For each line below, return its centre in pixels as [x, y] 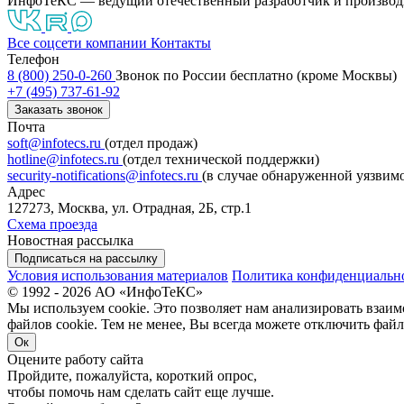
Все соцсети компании [77, 42]
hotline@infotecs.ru [65, 159]
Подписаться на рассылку [86, 258]
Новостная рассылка [70, 240]
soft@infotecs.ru [56, 142]
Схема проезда [52, 224]
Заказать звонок [59, 109]
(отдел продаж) [151, 142]
